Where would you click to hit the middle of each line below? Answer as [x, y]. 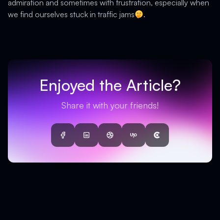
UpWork [146, 140]
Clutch [168, 140]
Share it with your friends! [110, 105]
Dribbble [124, 140]
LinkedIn [100, 140]
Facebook [79, 140]
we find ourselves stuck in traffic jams [71, 14]
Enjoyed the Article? [110, 85]
